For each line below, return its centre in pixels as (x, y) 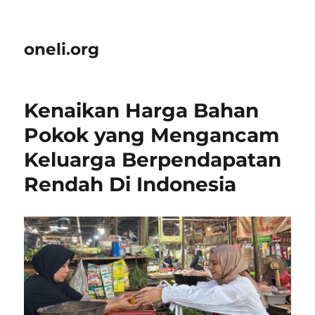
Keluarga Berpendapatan (153, 160)
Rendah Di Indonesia (130, 184)
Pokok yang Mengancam (152, 135)
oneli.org (62, 49)
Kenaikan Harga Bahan (142, 110)
